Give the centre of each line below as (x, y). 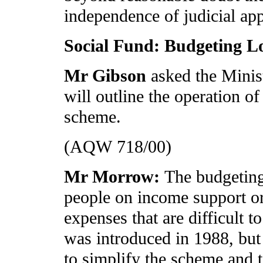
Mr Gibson (107, 76)
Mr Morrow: (114, 177)
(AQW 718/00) (118, 147)
